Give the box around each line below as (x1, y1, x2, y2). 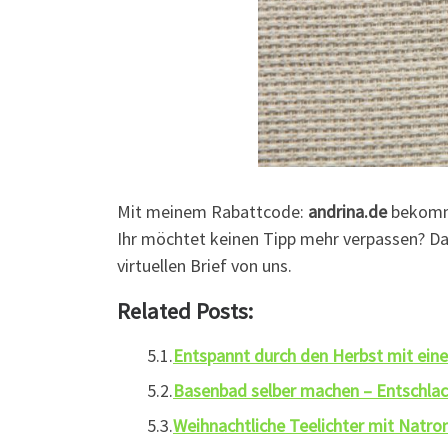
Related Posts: (117, 297, 253, 326)
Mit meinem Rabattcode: (117, 200, 308, 224)
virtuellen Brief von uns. (117, 254, 292, 278)
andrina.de (308, 200, 387, 224)
